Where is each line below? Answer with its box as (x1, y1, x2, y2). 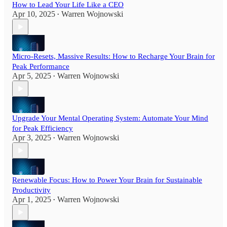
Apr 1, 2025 (12, 195, 51, 204)
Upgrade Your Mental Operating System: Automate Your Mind (12, 114, 208, 123)
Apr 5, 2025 (12, 71, 51, 81)
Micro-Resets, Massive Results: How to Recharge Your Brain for (12, 52, 215, 61)
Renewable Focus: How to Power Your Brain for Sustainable (12, 176, 202, 184)
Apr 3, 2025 (12, 133, 51, 142)
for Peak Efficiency (12, 124, 73, 133)
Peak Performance (12, 62, 69, 71)
